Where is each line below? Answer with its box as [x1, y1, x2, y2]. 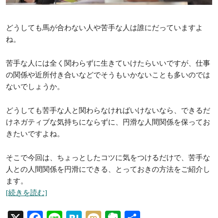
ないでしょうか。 [6, 82, 64, 91]
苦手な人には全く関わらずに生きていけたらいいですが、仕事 [6, 59, 210, 67]
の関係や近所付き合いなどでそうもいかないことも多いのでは [6, 71, 210, 79]
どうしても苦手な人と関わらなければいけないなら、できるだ [6, 106, 210, 114]
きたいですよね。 [6, 129, 64, 138]
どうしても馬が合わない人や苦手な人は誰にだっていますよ [6, 23, 203, 32]
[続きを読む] [6, 188, 47, 197]
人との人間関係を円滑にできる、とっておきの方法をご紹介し [6, 165, 210, 173]
